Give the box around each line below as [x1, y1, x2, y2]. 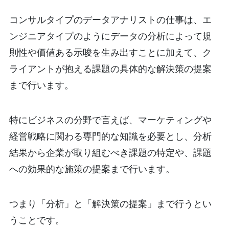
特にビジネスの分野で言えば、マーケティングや [9, 113, 212, 126]
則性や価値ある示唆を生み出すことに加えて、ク [9, 46, 212, 59]
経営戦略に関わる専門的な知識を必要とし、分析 [9, 130, 212, 143]
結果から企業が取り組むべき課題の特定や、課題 [9, 146, 212, 159]
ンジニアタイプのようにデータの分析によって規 [9, 30, 212, 42]
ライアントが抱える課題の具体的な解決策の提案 [9, 62, 212, 75]
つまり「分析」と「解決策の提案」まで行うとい [9, 197, 212, 210]
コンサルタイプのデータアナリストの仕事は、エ [9, 13, 212, 26]
